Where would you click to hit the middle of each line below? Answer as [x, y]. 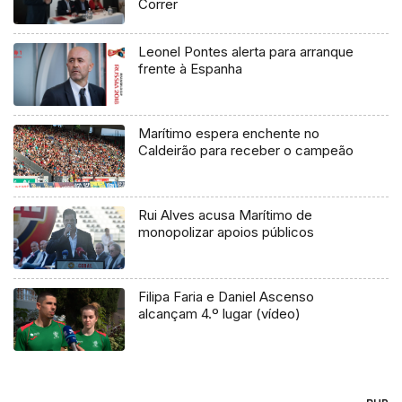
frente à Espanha [191, 69]
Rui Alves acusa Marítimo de [226, 215]
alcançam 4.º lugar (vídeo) [220, 314]
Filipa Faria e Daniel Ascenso [227, 297]
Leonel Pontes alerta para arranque [246, 52]
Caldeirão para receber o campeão [246, 151]
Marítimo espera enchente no [229, 134]
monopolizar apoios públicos [227, 232]
